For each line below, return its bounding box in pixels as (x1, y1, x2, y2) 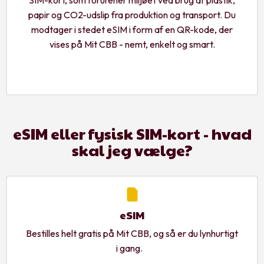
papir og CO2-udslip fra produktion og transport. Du (28, 8, 236, 21)
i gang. (115, 242, 148, 254)
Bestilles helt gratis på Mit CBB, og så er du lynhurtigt (26, 227, 238, 239)
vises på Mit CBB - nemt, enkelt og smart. (49, 38, 215, 50)
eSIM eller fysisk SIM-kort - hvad (12, 122, 252, 144)
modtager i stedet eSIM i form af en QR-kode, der (31, 23, 233, 35)
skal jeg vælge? (71, 138, 193, 160)
